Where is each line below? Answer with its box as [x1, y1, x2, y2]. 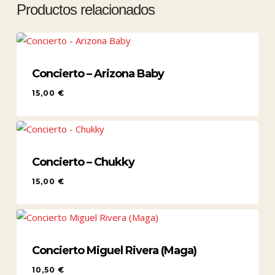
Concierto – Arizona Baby [31, 67, 164, 80]
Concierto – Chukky [31, 155, 134, 169]
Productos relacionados [16, 1, 155, 18]
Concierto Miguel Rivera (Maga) [31, 243, 196, 257]
